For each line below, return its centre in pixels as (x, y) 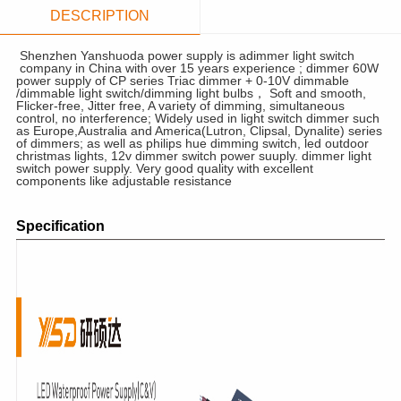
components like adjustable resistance (124, 181)
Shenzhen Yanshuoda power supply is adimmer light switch (187, 56)
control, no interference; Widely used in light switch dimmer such (197, 119)
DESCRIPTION (100, 15)
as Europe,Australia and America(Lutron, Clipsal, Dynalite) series (199, 131)
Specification (60, 226)
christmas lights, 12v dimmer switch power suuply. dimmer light (193, 156)
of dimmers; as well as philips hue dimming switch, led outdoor (192, 144)
